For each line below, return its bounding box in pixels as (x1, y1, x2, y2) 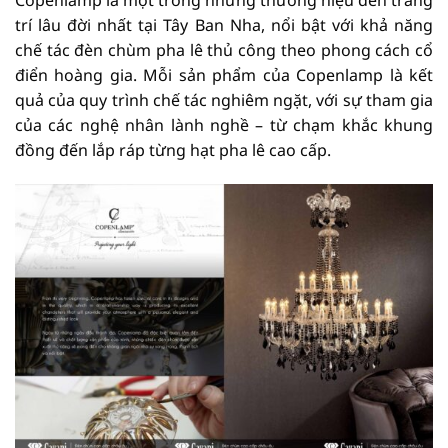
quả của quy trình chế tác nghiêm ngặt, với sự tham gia (15, 89, 433, 112)
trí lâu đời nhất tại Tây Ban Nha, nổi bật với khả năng (15, 14, 433, 37)
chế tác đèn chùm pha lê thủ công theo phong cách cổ (15, 39, 433, 62)
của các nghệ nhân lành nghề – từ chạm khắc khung (15, 114, 433, 137)
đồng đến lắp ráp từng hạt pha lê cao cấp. (15, 139, 331, 162)
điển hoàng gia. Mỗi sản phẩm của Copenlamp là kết (15, 64, 433, 87)
